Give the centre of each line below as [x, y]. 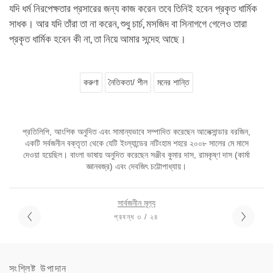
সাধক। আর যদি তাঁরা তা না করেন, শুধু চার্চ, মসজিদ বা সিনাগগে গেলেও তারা [128, 24]
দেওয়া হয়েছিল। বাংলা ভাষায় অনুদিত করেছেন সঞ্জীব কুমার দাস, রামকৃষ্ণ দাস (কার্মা [136, 154]
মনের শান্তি [173, 82]
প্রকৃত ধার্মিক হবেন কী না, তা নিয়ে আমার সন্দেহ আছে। [97, 39]
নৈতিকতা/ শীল [128, 82]
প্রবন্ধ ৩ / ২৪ [136, 217]
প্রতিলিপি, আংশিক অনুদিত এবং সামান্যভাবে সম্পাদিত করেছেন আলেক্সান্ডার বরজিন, [136, 131]
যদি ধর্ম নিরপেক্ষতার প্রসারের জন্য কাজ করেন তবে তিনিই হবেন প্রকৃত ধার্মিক [133, 9]
